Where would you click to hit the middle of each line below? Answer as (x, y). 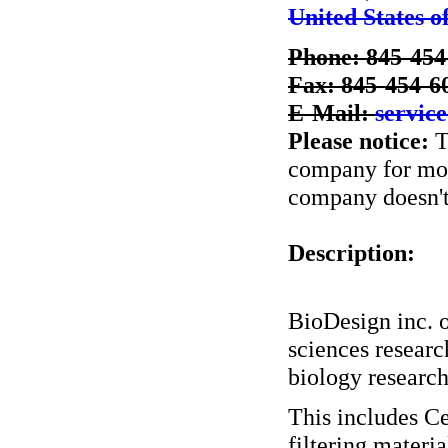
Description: (351, 252)
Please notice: (358, 140)
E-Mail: (331, 112)
